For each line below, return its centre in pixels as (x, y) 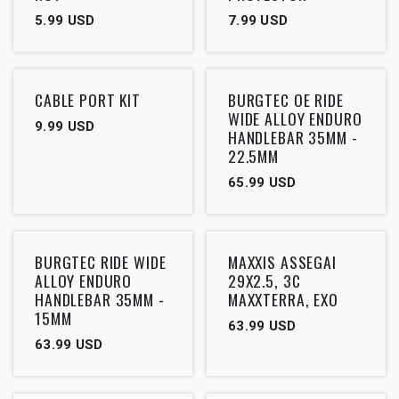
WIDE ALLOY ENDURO (295, 118)
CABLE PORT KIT (88, 99)
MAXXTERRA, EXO (283, 299)
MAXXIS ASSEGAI (282, 261)
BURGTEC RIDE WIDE (101, 261)
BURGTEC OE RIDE (285, 99)
